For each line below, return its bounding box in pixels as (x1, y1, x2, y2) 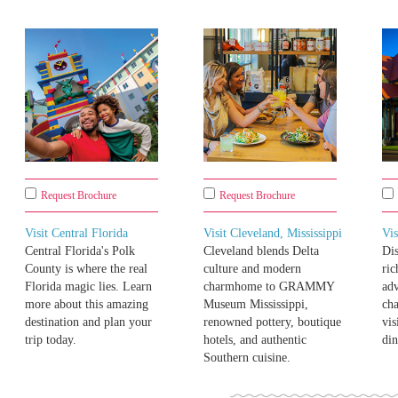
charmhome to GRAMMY (203, 280, 334, 294)
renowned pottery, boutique (203, 315, 341, 330)
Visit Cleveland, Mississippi (203, 227, 342, 241)
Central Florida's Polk (25, 244, 135, 259)
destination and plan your (25, 315, 152, 330)
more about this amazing (25, 298, 148, 312)
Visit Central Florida (25, 227, 128, 241)
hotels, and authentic (203, 333, 306, 347)
